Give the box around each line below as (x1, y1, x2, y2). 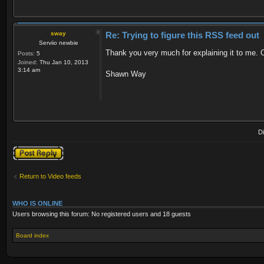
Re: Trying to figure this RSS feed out (105, 30, 259, 41)
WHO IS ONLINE (12, 200, 62, 207)
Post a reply (12, 146, 47, 153)
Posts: (18, 50, 35, 57)
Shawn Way (105, 70, 146, 79)
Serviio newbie (39, 39, 78, 47)
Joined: (18, 59, 38, 66)
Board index (16, 232, 49, 239)
